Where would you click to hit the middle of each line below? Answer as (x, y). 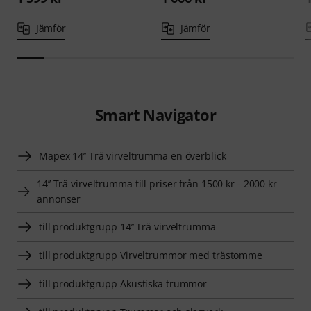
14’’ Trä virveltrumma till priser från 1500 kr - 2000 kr (157, 184)
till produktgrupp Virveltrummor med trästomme (151, 255)
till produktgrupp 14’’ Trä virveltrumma (127, 227)
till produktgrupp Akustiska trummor (123, 284)
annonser (59, 199)
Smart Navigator (155, 115)
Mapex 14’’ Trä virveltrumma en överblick (133, 156)
